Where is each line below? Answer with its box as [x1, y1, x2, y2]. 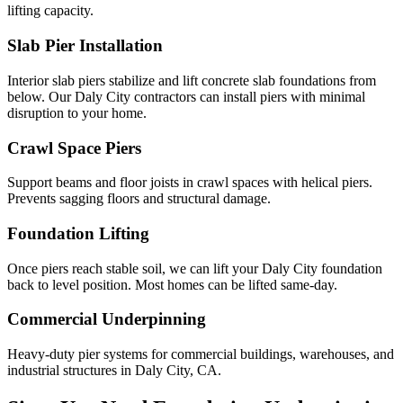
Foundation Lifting [7, 224, 149, 243]
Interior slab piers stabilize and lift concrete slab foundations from [7, 72, 376, 88]
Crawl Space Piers [7, 138, 141, 157]
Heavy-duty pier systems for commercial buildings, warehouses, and [7, 346, 394, 363]
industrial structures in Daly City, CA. [7, 363, 221, 379]
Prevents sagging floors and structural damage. [7, 191, 271, 207]
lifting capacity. [7, 3, 94, 19]
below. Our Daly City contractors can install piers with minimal [7, 88, 365, 104]
